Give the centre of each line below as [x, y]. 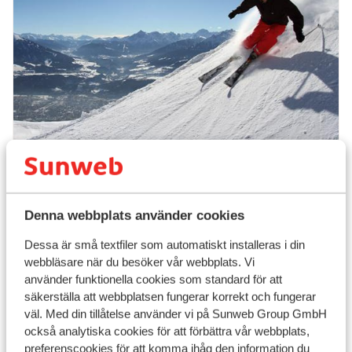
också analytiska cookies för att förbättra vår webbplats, [167, 332]
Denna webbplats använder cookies [134, 216]
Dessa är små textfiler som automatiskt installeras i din [164, 245]
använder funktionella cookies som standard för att [153, 280]
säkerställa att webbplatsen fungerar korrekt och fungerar [170, 297]
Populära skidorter [92, 170]
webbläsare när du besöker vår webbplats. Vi [139, 262]
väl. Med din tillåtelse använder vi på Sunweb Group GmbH [175, 314]
